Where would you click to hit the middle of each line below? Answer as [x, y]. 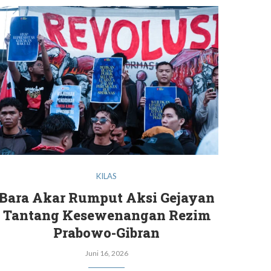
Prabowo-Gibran [106, 233]
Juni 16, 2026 [106, 253]
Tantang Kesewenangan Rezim [106, 215]
